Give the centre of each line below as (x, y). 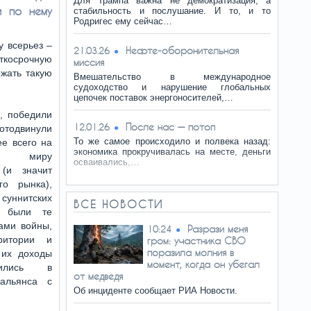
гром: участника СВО (196, 241)
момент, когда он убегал (203, 264)
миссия (89, 62)
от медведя (98, 276)
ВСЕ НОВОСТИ (118, 204)
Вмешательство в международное (172, 77)
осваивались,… (107, 162)
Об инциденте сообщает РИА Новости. (155, 291)
